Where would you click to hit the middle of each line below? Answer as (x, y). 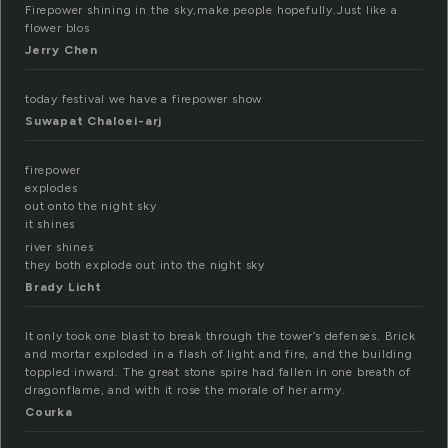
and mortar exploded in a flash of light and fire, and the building (219, 354)
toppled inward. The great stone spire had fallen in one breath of (218, 372)
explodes (51, 188)
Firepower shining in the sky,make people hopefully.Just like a (211, 10)
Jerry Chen (61, 50)
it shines (50, 224)
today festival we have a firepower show (144, 99)
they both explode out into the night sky (145, 265)
